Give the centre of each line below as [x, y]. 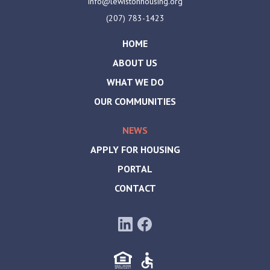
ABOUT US [135, 62]
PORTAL [135, 168]
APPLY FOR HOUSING [135, 149]
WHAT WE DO [135, 82]
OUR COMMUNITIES [135, 101]
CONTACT [135, 188]
